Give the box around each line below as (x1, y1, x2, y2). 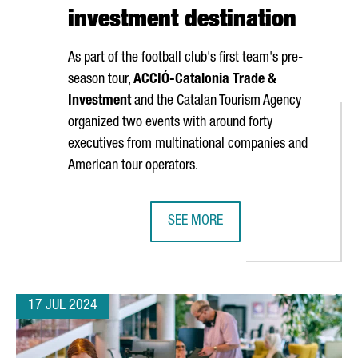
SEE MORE (167, 214, 223, 229)
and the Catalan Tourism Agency (131, 94, 301, 109)
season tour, (68, 73, 133, 87)
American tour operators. (68, 159, 198, 173)
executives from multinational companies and (68, 137, 308, 152)
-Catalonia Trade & (169, 73, 276, 87)
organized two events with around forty (68, 116, 272, 130)
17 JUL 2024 (28, 299, 97, 313)
